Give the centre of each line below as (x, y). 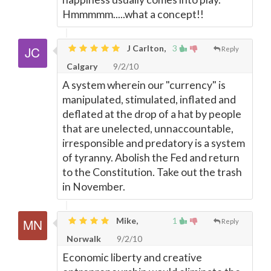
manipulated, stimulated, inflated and (149, 100)
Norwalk (84, 239)
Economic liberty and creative (132, 257)
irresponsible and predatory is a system (154, 143)
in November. (94, 187)
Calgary (82, 66)
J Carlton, (145, 48)
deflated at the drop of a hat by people (152, 114)
